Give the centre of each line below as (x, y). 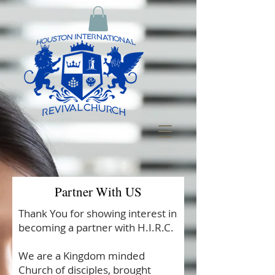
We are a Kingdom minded (82, 256)
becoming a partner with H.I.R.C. (96, 227)
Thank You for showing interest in (98, 213)
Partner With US (98, 192)
